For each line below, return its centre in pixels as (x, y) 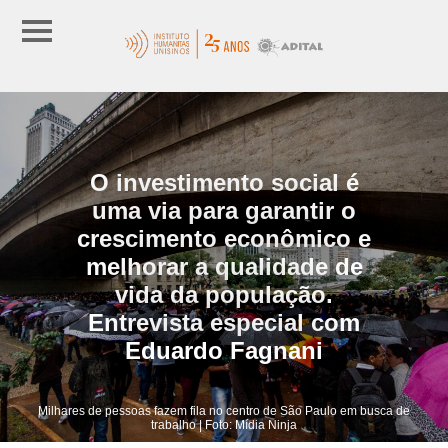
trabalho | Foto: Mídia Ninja (224, 424)
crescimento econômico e (224, 238)
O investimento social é (224, 182)
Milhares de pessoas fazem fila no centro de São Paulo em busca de (224, 410)
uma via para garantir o (224, 210)
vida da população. (224, 294)
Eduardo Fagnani (224, 350)
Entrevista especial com (224, 322)
